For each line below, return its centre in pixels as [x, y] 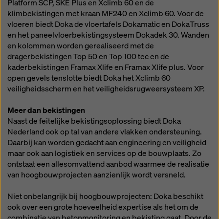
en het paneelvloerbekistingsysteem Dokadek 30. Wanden [108, 35]
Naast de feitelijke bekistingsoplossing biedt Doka [94, 121]
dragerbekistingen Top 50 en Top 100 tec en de [88, 56]
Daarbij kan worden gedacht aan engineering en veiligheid [107, 142]
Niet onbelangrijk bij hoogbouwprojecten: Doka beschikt [105, 196]
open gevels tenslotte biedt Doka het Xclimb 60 [89, 78]
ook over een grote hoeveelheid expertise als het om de [103, 207]
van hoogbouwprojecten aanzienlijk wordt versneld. [97, 175]
